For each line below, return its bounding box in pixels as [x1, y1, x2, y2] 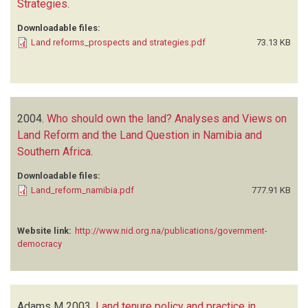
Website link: [17, 225, 71, 236]
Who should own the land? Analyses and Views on [47, 111, 287, 125]
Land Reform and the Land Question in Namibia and [17, 128, 262, 142]
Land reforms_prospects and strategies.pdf [31, 36, 206, 47]
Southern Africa [17, 144, 91, 158]
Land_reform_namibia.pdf [31, 184, 134, 195]
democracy [17, 238, 62, 249]
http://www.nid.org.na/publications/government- [75, 225, 267, 236]
